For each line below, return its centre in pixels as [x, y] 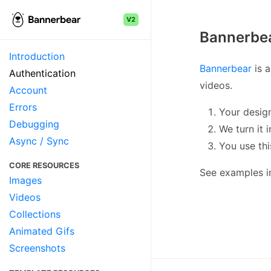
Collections [35, 214]
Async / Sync [39, 141]
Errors [23, 107]
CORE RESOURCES [44, 166]
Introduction [37, 56]
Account [28, 90]
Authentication [42, 73]
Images [25, 181]
